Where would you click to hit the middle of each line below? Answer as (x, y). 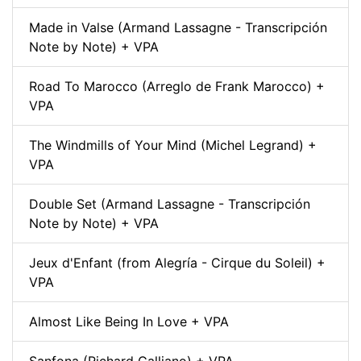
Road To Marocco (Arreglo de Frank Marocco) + (177, 86)
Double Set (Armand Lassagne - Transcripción (170, 203)
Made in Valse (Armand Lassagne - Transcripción (178, 27)
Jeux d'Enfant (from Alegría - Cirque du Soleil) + (177, 262)
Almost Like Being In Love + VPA (129, 321)
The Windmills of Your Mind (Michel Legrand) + (173, 145)
